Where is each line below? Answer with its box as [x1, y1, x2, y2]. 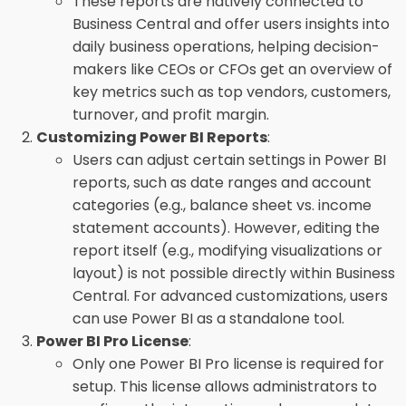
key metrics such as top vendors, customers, [72, 82, 391, 102]
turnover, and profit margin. [72, 104, 269, 125]
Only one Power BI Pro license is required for [72, 353, 384, 374]
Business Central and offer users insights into [72, 14, 390, 34]
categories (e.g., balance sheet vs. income [72, 195, 372, 216]
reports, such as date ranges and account [72, 172, 372, 193]
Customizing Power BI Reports [36, 127, 267, 148]
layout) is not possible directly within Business [72, 263, 395, 284]
